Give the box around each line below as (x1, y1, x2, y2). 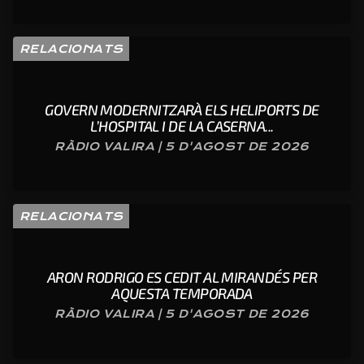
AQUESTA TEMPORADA (111, 284, 253, 303)
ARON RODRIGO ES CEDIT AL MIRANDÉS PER (46, 268, 318, 287)
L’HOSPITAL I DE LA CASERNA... (90, 117, 274, 136)
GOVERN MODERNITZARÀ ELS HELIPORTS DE (45, 101, 319, 119)
